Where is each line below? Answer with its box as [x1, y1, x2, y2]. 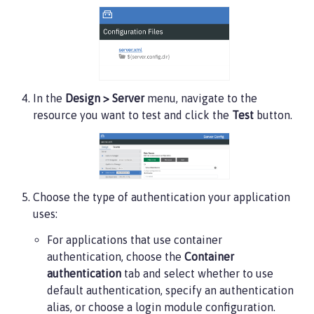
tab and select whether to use [121, 267, 273, 280]
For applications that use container [47, 233, 222, 247]
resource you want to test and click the [33, 109, 232, 122]
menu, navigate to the [144, 92, 257, 105]
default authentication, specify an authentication [47, 284, 294, 297]
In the [33, 92, 65, 105]
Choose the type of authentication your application [33, 191, 290, 204]
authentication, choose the [47, 250, 184, 264]
